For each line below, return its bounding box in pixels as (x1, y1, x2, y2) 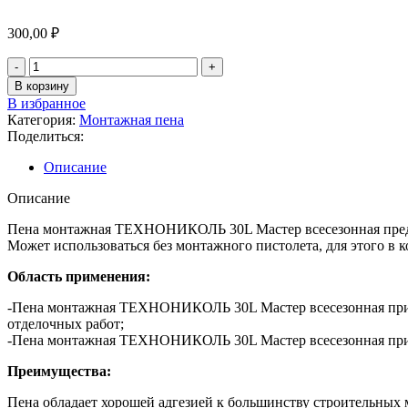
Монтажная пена (79, 111, 184, 127)
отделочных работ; (7, 315, 124, 331)
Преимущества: (7, 362, 111, 379)
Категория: (7, 111, 76, 127)
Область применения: (7, 268, 150, 284)
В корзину (15, 78, 69, 93)
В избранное (7, 95, 86, 111)
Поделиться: (7, 127, 84, 144)
